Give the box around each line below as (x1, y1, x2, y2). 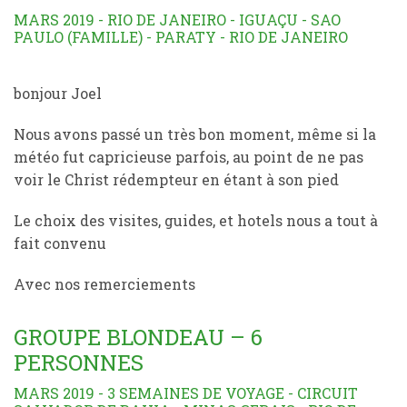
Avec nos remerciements (14, 274, 195, 293)
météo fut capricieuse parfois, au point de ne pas (14, 147, 363, 166)
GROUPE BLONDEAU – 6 (14, 323, 263, 352)
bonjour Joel (14, 84, 102, 103)
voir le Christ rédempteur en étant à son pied (14, 170, 339, 189)
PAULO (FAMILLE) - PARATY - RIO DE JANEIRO (14, 27, 348, 46)
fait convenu (14, 233, 106, 253)
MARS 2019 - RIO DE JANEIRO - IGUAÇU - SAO (14, 10, 341, 29)
